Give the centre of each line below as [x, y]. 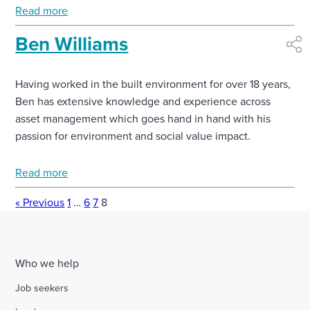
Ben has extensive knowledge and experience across [143, 101]
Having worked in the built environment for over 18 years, [153, 84]
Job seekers [42, 288]
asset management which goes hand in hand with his [143, 118]
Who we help [47, 263]
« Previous [40, 202]
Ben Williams [72, 44]
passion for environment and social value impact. [133, 136]
